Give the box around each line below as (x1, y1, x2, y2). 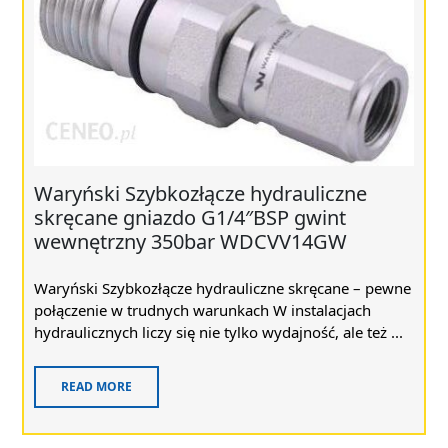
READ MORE (61, 377, 132, 395)
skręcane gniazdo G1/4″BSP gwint (34, 203, 346, 231)
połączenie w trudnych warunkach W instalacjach (34, 299, 371, 320)
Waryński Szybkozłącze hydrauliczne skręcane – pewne (34, 277, 411, 298)
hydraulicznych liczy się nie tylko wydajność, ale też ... (34, 321, 403, 342)
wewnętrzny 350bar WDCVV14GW (34, 227, 347, 255)
